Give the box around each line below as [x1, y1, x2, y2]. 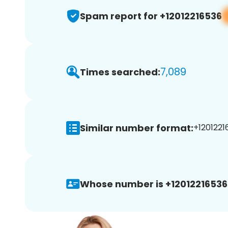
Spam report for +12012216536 [80, 9, 222, 22]
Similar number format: [80, 121, 193, 134]
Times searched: [80, 65, 160, 78]
